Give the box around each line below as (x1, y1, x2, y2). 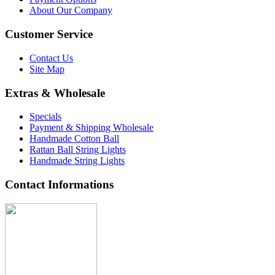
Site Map (29, 63, 64, 74)
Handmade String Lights (29, 155, 125, 166)
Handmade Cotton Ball (29, 133, 119, 144)
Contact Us (29, 52, 73, 63)
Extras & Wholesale (5, 86, 105, 99)
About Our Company (29, 5, 112, 16)
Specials (29, 111, 61, 122)
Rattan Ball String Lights (29, 144, 126, 155)
